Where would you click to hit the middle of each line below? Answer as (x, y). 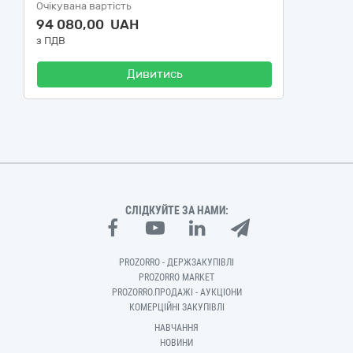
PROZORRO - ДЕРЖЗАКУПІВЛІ (176, 262)
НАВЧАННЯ (176, 328)
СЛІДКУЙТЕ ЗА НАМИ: (176, 210)
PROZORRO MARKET (176, 277)
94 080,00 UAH (87, 24)
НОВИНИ (176, 343)
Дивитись (154, 74)
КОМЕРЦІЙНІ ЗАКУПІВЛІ (176, 307)
